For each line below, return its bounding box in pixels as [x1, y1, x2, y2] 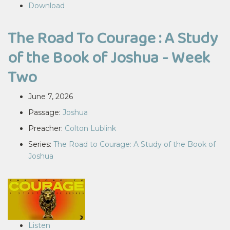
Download [28, 1, 65, 10]
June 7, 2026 [28, 92, 73, 101]
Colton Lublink [65, 124, 116, 133]
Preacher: [28, 124, 65, 133]
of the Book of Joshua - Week [8, 45, 210, 69]
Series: [28, 140, 53, 149]
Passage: [28, 108, 63, 117]
